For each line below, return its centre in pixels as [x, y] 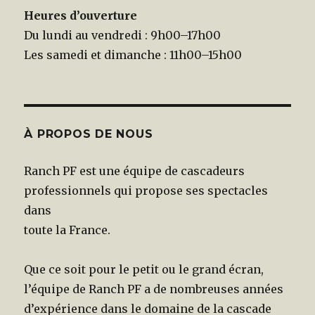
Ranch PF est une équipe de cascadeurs [135, 171]
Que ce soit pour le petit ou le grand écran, [144, 269]
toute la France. [67, 230]
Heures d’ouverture [81, 15]
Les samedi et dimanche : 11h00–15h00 [133, 54]
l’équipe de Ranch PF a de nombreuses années [154, 289]
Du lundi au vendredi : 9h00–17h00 [123, 35]
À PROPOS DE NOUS [89, 134]
